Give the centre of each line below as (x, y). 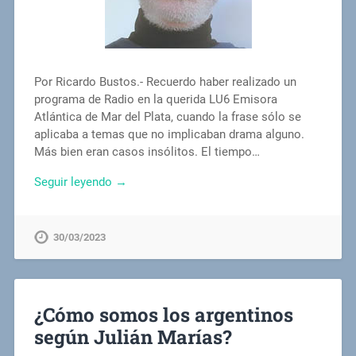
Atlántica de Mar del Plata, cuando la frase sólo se (167, 116)
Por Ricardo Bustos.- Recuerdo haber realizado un (165, 81)
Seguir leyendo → (80, 182)
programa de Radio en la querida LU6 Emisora (155, 99)
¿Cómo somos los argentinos (163, 315)
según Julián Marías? (133, 337)
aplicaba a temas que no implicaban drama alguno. (169, 134)
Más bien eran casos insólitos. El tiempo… (147, 151)
